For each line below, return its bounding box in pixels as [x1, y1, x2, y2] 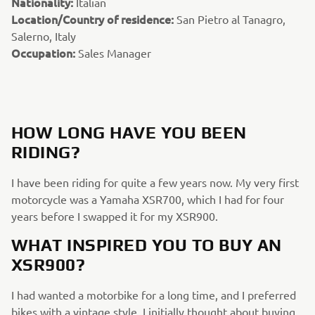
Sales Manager [78, 46, 151, 60]
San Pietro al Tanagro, [174, 12, 285, 26]
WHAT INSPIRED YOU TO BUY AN [11, 236, 282, 255]
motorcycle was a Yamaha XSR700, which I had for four [11, 192, 284, 206]
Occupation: [11, 45, 78, 60]
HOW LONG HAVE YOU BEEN [11, 123, 247, 142]
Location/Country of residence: [11, 11, 174, 27]
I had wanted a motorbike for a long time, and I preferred [11, 288, 296, 302]
